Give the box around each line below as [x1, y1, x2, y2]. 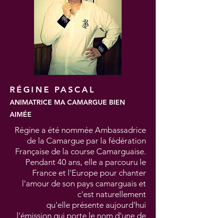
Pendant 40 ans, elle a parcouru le [25, 157, 146, 167]
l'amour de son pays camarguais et [22, 179, 146, 188]
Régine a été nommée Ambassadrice [15, 125, 146, 135]
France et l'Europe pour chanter [32, 168, 146, 178]
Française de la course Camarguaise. [15, 146, 146, 156]
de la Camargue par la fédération [27, 136, 146, 145]
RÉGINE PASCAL [10, 85, 96, 94]
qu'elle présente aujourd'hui [46, 200, 146, 210]
